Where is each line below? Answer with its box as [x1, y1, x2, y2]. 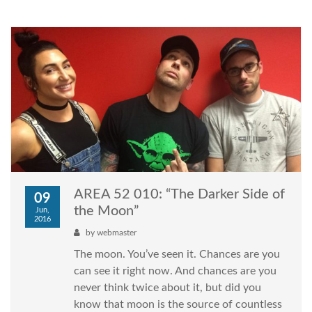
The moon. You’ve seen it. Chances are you [74, 249, 280, 260]
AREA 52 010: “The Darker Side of [74, 187, 285, 202]
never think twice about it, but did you [74, 282, 261, 294]
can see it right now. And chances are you [74, 265, 276, 277]
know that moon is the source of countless [74, 299, 282, 311]
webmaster [97, 228, 136, 237]
